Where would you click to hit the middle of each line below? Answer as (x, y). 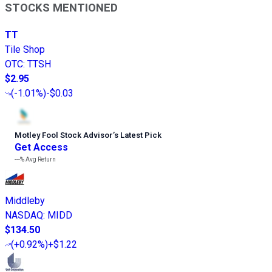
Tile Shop (25, 50)
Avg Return (40, 160)
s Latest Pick (138, 135)
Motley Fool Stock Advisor (64, 135)
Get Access (41, 148)
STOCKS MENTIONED (61, 8)
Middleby (25, 201)
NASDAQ (24, 216)
